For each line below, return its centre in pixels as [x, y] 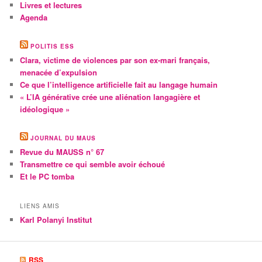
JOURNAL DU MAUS [63, 138]
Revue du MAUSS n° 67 [62, 152]
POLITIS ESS [53, 46]
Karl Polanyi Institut [56, 219]
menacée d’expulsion [59, 73]
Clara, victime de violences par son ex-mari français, [115, 60]
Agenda [34, 17]
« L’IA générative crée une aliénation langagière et [110, 97]
